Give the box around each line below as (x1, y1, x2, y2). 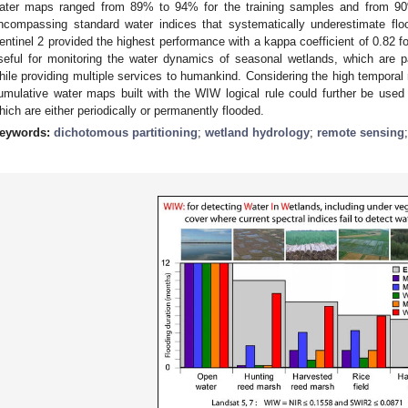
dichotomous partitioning (54, 125, 198, 139)
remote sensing (317, 125, 404, 139)
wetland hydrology (205, 125, 310, 139)
